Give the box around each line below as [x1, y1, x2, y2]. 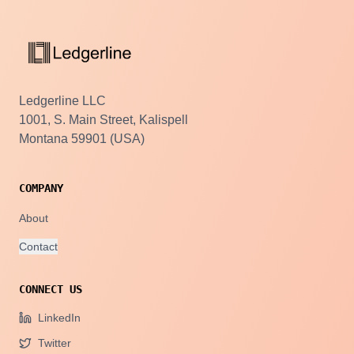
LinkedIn [38, 311, 81, 324]
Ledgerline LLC [19, 94, 106, 107]
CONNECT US [19, 283, 82, 296]
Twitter [38, 337, 71, 349]
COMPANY [19, 182, 63, 194]
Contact [19, 240, 58, 253]
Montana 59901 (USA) [19, 132, 145, 145]
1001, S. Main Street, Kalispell [19, 113, 188, 126]
